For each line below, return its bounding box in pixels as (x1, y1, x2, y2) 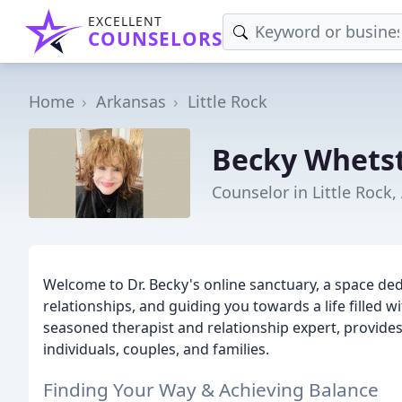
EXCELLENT (88, 13, 162, 30)
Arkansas (96, 91, 166, 112)
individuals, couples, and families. (43, 339, 269, 359)
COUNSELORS (88, 26, 223, 51)
